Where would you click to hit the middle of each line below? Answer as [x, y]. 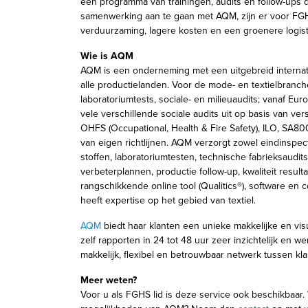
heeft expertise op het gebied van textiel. [168, 201]
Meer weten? [109, 280]
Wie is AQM [107, 56]
